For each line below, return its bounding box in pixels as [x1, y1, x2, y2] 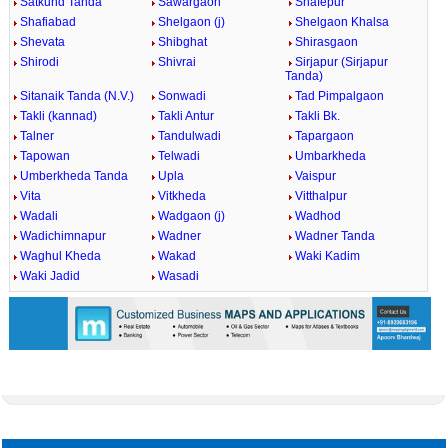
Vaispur [295, 169, 337, 183]
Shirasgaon [295, 35, 359, 49]
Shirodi [19, 55, 59, 69]
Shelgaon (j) [157, 15, 225, 29]
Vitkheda [157, 189, 206, 203]
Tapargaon [295, 129, 355, 143]
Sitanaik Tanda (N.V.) [19, 89, 134, 103]
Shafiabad [19, 15, 76, 29]
